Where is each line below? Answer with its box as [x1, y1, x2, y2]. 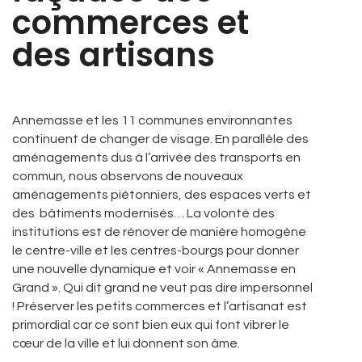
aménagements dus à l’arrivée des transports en [12, 151, 301, 164]
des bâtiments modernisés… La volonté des [12, 207, 275, 220]
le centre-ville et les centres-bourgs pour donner [12, 244, 299, 257]
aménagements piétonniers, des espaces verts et [12, 188, 311, 201]
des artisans [12, 32, 215, 78]
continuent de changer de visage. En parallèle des [12, 133, 309, 145]
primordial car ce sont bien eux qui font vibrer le [12, 318, 289, 331]
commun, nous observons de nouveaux [12, 170, 243, 183]
